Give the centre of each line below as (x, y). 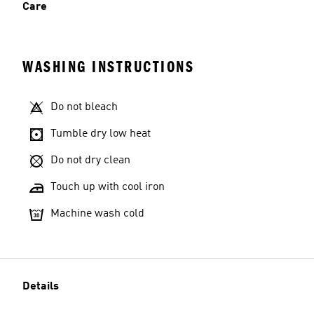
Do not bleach (84, 108)
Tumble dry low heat (101, 134)
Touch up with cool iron (108, 187)
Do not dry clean (90, 161)
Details (41, 287)
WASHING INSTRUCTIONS (108, 67)
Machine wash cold (97, 214)
